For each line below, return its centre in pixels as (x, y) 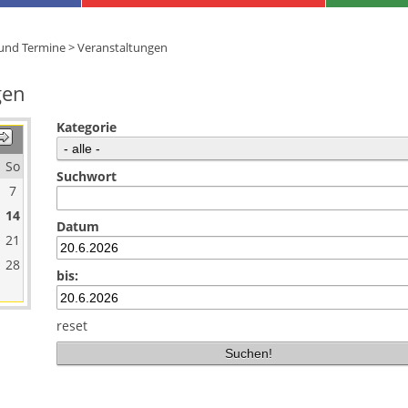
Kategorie (87, 127)
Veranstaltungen (122, 47)
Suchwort (87, 177)
